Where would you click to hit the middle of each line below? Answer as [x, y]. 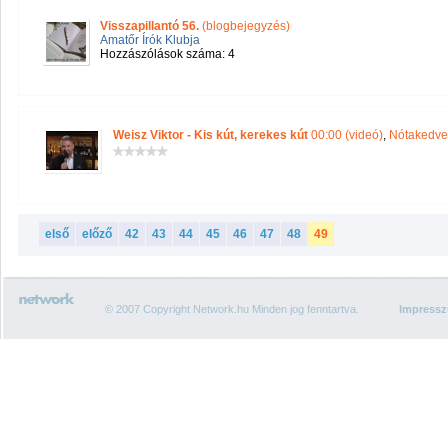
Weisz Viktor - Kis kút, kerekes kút [210, 135]
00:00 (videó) [345, 135]
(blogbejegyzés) [244, 26]
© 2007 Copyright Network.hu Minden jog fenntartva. [232, 309]
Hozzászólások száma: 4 [167, 54]
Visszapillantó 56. [149, 26]
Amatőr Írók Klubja [150, 40]
